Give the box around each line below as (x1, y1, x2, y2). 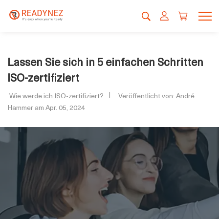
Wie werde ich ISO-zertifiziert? (9, 90, 104, 101)
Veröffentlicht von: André (118, 90, 195, 101)
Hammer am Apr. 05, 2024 (7, 102, 85, 112)
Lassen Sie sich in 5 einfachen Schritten (7, 53, 203, 69)
